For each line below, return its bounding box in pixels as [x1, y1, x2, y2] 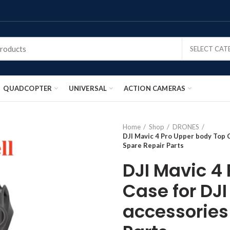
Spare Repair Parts [123, 141, 184, 149]
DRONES [172, 123, 199, 131]
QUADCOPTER [3, 84, 52, 92]
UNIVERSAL [68, 84, 107, 92]
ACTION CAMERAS [123, 84, 186, 92]
